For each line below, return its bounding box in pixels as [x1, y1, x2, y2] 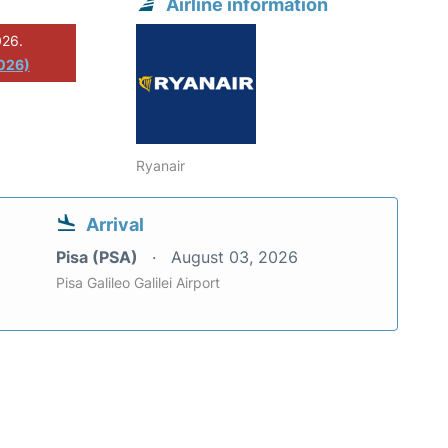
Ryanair [136, 157, 186, 175]
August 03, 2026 [171, 247, 298, 268]
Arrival [86, 214, 144, 236]
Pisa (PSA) [56, 247, 142, 268]
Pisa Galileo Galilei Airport [56, 274, 220, 292]
